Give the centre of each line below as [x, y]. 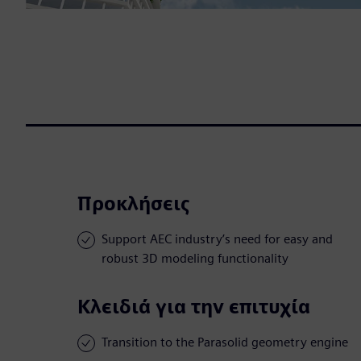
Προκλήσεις [134, 204]
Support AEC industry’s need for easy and [217, 239]
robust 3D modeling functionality [195, 259]
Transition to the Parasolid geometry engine [225, 342]
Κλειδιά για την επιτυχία [194, 307]
